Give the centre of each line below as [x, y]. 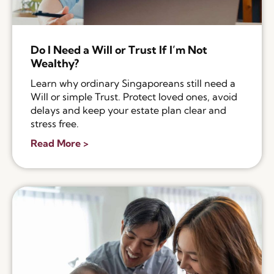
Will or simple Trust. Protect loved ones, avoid [134, 97]
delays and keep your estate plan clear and [128, 110]
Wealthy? [55, 64]
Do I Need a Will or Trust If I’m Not [119, 50]
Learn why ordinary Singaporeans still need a [133, 83]
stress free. [55, 124]
